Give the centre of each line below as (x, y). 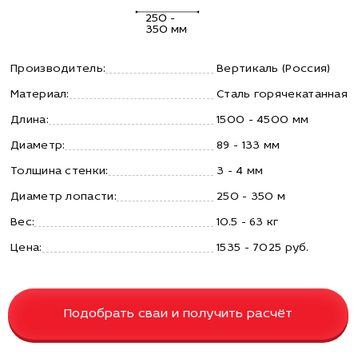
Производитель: (58, 69)
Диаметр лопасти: (64, 197)
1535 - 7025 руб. (263, 248)
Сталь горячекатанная (282, 94)
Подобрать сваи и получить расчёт (178, 314)
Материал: (40, 94)
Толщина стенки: (60, 171)
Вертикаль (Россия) (274, 69)
